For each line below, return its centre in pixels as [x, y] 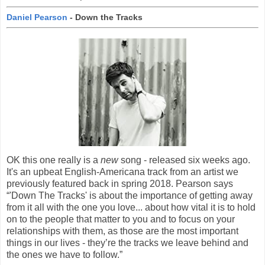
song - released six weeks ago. [184, 160]
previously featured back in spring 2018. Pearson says [120, 183]
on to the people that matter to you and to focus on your [121, 219]
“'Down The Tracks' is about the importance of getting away [130, 195]
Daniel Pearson [37, 17]
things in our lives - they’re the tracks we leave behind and [127, 243]
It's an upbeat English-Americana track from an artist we [122, 172]
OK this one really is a [54, 160]
